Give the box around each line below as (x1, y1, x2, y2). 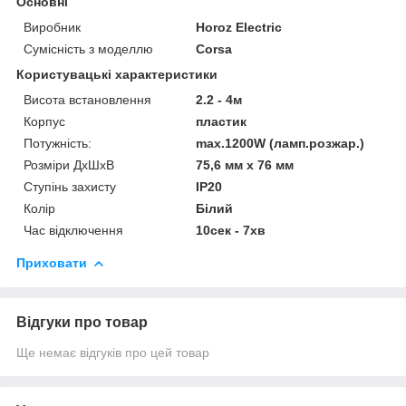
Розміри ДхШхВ (24, 157, 114, 172)
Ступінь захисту (24, 179, 116, 194)
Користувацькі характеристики (16, 66, 217, 82)
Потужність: (24, 135, 92, 150)
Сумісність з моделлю (24, 41, 153, 56)
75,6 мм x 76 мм (196, 157, 295, 172)
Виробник (24, 19, 81, 34)
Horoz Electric (196, 19, 283, 34)
